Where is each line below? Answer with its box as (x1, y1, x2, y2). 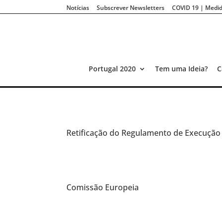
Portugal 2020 (88, 64, 136, 73)
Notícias (66, 3, 90, 12)
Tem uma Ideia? (155, 64, 208, 73)
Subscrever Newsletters (97, 3, 165, 12)
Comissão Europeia (66, 181, 139, 193)
